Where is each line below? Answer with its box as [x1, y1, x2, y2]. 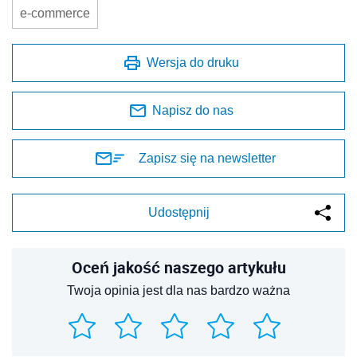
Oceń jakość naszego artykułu [71, 257, 286, 279]
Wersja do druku [147, 56, 239, 70]
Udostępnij [147, 206, 210, 220]
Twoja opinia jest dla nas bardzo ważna [67, 284, 290, 298]
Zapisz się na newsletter [139, 151, 276, 166]
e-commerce [20, 6, 90, 21]
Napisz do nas [152, 104, 233, 118]
